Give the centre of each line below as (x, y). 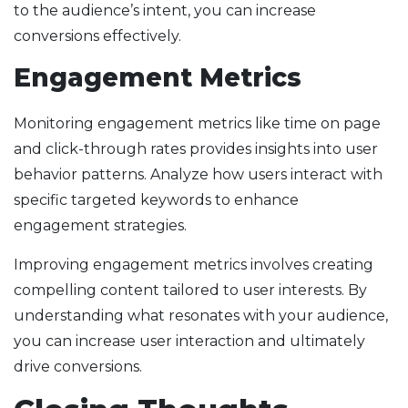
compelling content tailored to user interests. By (190, 291)
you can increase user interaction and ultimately (189, 342)
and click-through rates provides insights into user (196, 149)
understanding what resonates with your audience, (201, 316)
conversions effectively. (97, 36)
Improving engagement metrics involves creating (194, 265)
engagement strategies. (100, 226)
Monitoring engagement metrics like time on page (197, 124)
